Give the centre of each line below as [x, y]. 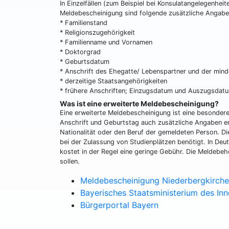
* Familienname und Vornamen [106, 42]
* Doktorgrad [80, 52]
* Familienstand [84, 23]
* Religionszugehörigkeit [97, 32]
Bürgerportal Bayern [119, 205]
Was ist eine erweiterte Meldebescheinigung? [139, 104]
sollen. [70, 161]
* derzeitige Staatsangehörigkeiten [113, 81]
